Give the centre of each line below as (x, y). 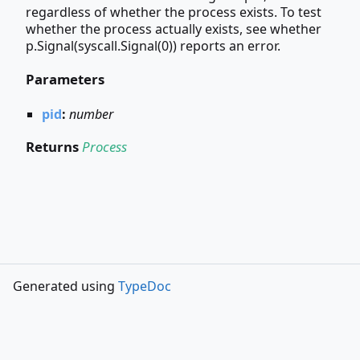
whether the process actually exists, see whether (174, 29)
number (91, 114)
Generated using (65, 286)
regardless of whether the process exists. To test (174, 12)
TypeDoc (145, 286)
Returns (54, 146)
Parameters (65, 80)
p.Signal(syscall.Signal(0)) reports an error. (153, 46)
